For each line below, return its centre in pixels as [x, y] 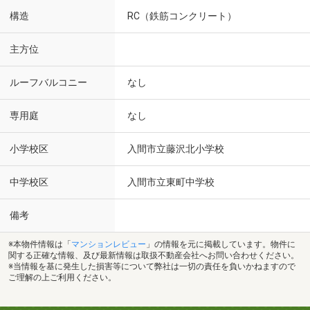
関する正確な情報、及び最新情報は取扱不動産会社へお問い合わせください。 [154, 255]
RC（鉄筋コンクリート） [182, 16]
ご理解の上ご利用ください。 [62, 277]
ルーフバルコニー [48, 83]
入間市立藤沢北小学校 [176, 149]
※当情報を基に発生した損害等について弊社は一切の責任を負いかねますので [152, 266]
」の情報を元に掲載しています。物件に [221, 244]
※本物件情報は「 [40, 244]
